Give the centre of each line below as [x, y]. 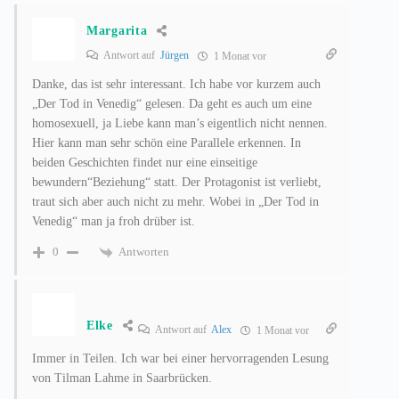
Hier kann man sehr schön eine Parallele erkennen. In [167, 142]
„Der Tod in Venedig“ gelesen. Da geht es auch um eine [172, 103]
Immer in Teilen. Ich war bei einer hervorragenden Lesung [180, 358]
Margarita [117, 30]
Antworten [144, 251]
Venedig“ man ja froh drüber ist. [114, 221]
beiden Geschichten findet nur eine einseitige [145, 162]
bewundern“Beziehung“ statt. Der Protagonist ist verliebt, [177, 182]
